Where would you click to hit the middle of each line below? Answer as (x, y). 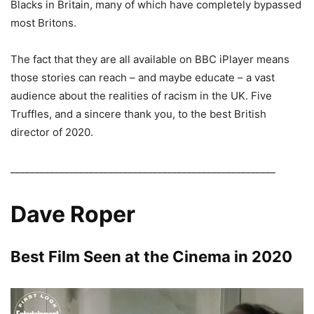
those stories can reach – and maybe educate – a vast (143, 77)
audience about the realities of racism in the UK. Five (141, 95)
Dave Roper (73, 214)
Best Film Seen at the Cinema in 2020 (151, 256)
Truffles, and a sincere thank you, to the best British (138, 114)
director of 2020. (52, 132)
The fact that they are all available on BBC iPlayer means (150, 59)
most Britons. (43, 22)
